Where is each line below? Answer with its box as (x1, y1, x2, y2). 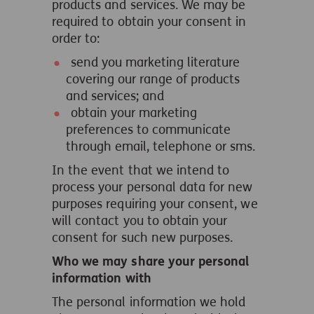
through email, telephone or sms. (66, 139, 255, 154)
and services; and (66, 88, 164, 104)
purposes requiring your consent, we (52, 196, 258, 212)
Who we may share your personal (52, 254, 250, 269)
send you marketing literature (67, 55, 240, 70)
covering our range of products (66, 71, 240, 87)
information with (52, 271, 155, 286)
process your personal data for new (52, 179, 253, 195)
